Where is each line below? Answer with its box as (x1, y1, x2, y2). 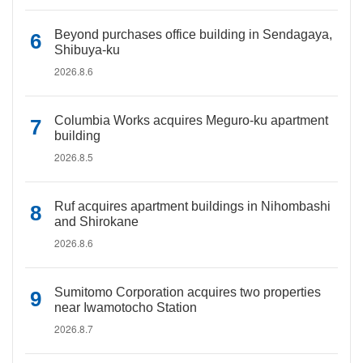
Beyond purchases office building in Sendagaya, (54, 28, 332, 41)
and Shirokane (54, 215, 139, 228)
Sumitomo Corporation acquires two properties (54, 285, 321, 299)
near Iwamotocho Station (54, 301, 197, 314)
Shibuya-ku (54, 43, 120, 57)
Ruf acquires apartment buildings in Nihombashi (54, 199, 331, 213)
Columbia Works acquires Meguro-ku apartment (54, 113, 328, 127)
